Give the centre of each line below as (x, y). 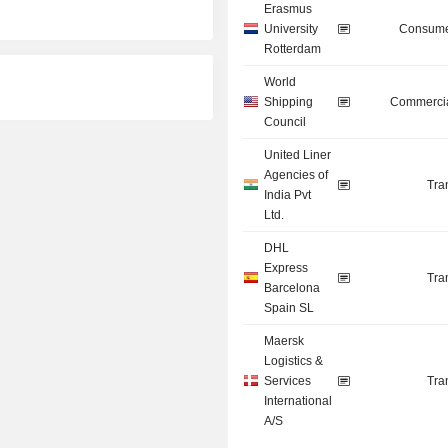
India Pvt (288, 195)
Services (288, 381)
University (291, 29)
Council (285, 122)
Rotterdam (293, 49)
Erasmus (288, 9)
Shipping (289, 102)
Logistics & (294, 361)
